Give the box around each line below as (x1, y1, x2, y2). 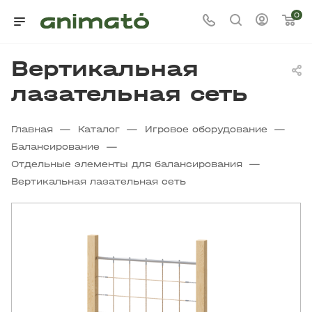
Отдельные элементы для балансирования (11, 159, 242, 169)
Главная (11, 124, 53, 134)
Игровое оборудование (145, 124, 267, 134)
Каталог (78, 124, 120, 134)
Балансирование (11, 141, 100, 152)
